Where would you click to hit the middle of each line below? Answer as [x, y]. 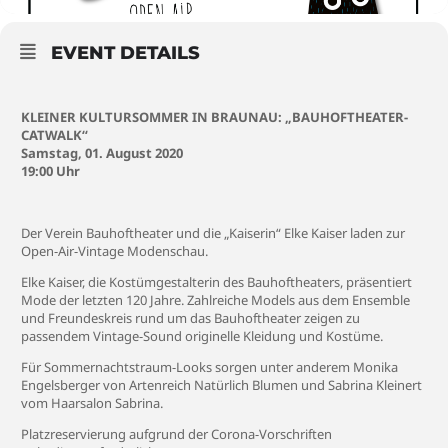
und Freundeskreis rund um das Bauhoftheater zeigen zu [190, 318]
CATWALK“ [54, 135]
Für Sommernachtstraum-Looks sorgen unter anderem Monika [209, 367]
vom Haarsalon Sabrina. [92, 403]
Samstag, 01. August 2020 [102, 153]
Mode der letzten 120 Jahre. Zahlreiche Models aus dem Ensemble [215, 300]
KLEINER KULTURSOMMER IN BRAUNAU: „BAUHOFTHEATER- [214, 117]
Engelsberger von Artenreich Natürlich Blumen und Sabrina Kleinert [221, 385]
